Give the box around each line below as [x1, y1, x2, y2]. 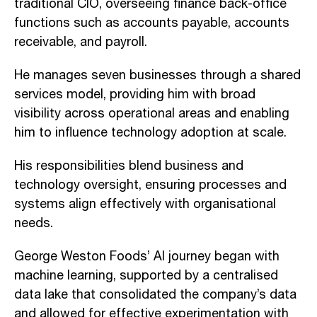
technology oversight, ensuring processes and [14, 175, 287, 195]
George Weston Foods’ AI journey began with [14, 246, 279, 267]
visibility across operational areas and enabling [14, 103, 289, 124]
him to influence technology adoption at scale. [14, 122, 287, 143]
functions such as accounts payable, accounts [14, 13, 289, 33]
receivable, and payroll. [14, 32, 147, 52]
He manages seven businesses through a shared [14, 65, 301, 86]
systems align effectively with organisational [14, 194, 276, 214]
